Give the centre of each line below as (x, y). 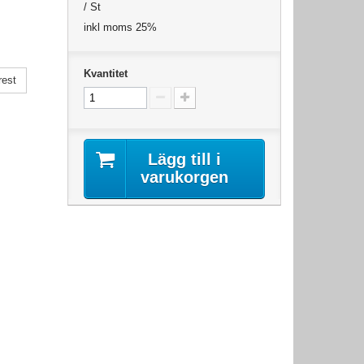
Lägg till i (184, 160)
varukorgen (184, 178)
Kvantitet (106, 74)
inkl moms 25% (121, 28)
